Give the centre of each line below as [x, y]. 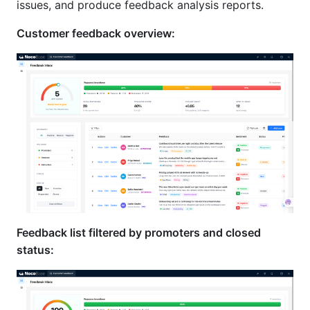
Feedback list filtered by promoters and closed [139, 232]
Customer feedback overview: [96, 34]
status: [35, 249]
